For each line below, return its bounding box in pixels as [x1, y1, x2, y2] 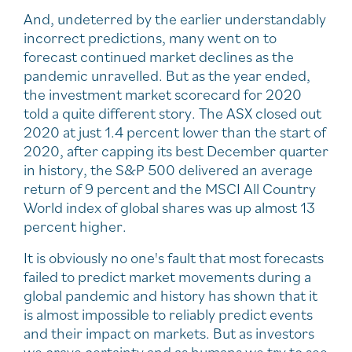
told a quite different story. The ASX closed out [24, 103, 321, 124]
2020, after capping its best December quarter [24, 141, 328, 162]
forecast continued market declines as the [24, 46, 294, 68]
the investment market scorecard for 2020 [24, 84, 302, 105]
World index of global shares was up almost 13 [24, 197, 315, 218]
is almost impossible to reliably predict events [24, 304, 313, 325]
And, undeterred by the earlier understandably [24, 9, 326, 30]
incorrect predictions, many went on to [24, 27, 277, 49]
